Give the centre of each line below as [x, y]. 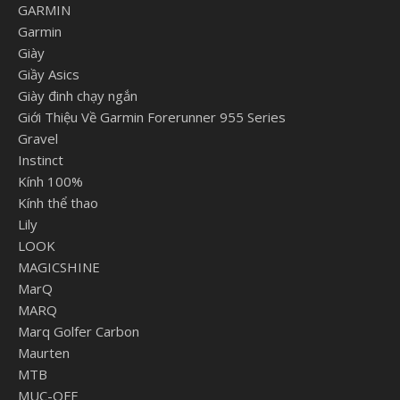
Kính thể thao [58, 203]
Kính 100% [50, 182]
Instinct [41, 160]
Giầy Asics [49, 75]
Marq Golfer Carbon [79, 332]
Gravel [38, 139]
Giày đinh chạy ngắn [78, 96]
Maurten [44, 353]
